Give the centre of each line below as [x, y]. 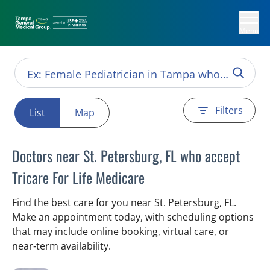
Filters [229, 110]
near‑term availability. [61, 246]
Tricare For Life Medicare [78, 177]
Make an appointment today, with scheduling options [133, 217]
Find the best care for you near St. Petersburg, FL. [124, 202]
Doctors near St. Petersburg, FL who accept [126, 155]
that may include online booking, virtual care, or [121, 231]
